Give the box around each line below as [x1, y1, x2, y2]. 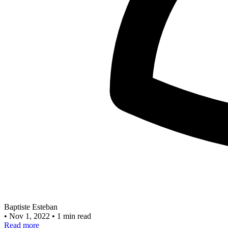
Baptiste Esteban [4, 202, 58, 211]
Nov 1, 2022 [9, 211, 52, 220]
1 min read [57, 211, 91, 220]
